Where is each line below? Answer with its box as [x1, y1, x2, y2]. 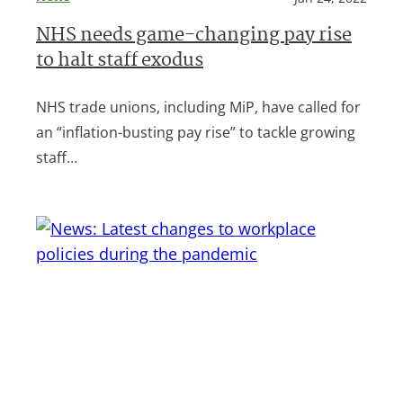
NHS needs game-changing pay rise [36, 22, 352, 52]
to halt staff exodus [36, 47, 203, 77]
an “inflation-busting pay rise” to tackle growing [36, 122, 355, 143]
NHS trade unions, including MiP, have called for [36, 97, 361, 118]
